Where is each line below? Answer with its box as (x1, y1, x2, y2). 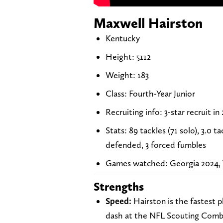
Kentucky (106, 32, 140, 43)
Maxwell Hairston (94, 14, 203, 31)
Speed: (106, 195, 133, 206)
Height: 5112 (106, 51, 151, 62)
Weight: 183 (106, 69, 149, 80)
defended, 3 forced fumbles (106, 139, 206, 150)
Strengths (94, 179, 144, 194)
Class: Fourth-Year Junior (106, 88, 195, 99)
